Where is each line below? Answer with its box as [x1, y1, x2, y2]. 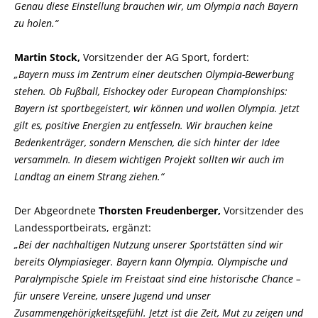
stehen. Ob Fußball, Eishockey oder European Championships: [14, 84, 287, 98]
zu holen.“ [14, 16, 58, 30]
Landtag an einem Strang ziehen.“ [14, 170, 164, 183]
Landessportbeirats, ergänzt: [14, 221, 151, 234]
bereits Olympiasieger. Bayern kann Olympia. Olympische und [14, 255, 287, 268]
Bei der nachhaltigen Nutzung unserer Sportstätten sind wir [14, 238, 283, 251]
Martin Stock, [14, 50, 80, 64]
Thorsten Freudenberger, [99, 204, 224, 217]
